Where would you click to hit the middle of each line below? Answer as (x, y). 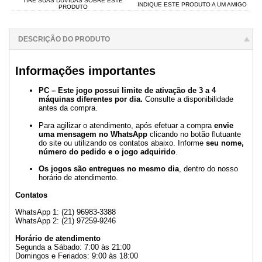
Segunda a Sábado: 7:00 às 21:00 (73, 247)
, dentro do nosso (208, 169)
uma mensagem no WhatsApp (93, 134)
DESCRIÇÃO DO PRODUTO (64, 39)
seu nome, (225, 143)
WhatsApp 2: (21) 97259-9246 (65, 221)
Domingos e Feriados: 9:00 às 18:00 (77, 256)
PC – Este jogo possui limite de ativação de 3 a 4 (127, 91)
